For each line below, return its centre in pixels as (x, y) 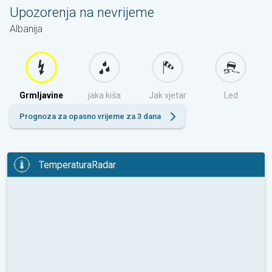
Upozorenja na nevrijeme (82, 13)
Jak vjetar (168, 96)
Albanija (26, 29)
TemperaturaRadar (77, 165)
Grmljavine (41, 96)
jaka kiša (104, 96)
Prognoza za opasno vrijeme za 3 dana (90, 117)
